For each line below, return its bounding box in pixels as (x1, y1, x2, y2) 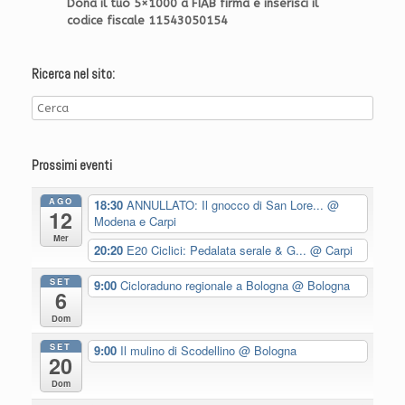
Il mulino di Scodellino (119, 342, 239, 360)
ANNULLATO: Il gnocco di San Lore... (126, 196, 327, 214)
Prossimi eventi (32, 156, 112, 174)
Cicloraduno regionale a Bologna (119, 277, 292, 295)
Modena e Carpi (93, 212, 176, 231)
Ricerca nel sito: (32, 65, 115, 83)
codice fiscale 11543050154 (67, 14, 228, 28)
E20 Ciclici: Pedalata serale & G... (126, 241, 310, 259)
